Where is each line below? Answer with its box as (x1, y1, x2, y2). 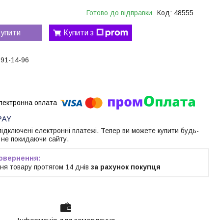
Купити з (63, 28, 94, 37)
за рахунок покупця (91, 163, 161, 171)
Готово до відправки (86, 8, 152, 17)
